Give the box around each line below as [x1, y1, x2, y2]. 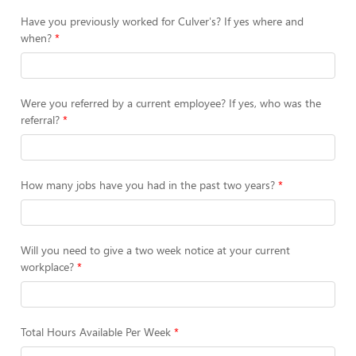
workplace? [21, 259, 74, 274]
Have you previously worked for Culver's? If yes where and [21, 14, 304, 29]
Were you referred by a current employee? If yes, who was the [21, 95, 321, 110]
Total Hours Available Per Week [21, 324, 171, 339]
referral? [21, 112, 60, 127]
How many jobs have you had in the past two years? [21, 177, 275, 192]
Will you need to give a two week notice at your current [21, 242, 290, 257]
